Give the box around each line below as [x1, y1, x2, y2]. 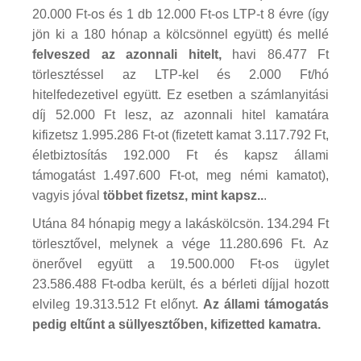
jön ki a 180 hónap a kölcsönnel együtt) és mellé [32, 27, 329, 41]
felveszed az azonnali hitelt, [32, 47, 222, 61]
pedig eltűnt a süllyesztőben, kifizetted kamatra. [32, 317, 321, 331]
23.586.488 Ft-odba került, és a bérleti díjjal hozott [32, 276, 329, 291]
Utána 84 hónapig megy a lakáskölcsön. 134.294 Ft [32, 216, 329, 230]
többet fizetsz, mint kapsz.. [103, 188, 263, 202]
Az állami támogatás [203, 297, 329, 311]
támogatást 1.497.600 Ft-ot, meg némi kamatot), [32, 168, 329, 182]
